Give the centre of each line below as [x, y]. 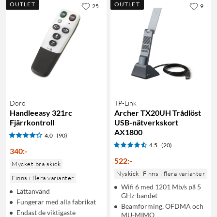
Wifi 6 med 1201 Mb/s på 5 [161, 186]
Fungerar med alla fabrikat [56, 201]
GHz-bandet [139, 195]
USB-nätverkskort [146, 122]
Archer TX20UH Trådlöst [158, 112]
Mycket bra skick [36, 163]
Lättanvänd [33, 191]
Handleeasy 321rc [41, 112]
